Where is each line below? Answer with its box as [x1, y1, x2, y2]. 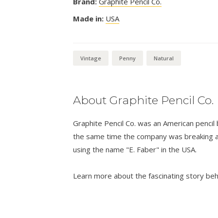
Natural [153, 54, 174, 62]
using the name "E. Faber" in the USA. [73, 145, 197, 155]
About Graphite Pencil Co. [73, 93, 214, 108]
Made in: [73, 14, 104, 24]
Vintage [80, 54, 101, 62]
